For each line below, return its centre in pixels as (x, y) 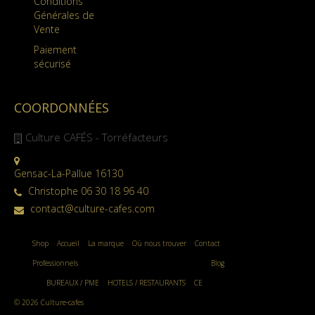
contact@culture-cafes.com (91, 209)
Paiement (55, 50)
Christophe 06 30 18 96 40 (87, 191)
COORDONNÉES (62, 108)
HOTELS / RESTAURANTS (147, 283)
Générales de (64, 15)
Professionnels (55, 263)
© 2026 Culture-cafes (49, 303)
